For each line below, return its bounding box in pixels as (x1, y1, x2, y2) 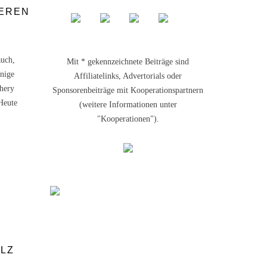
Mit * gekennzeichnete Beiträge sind (67, 57, 190, 66)
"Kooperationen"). (97, 114, 159, 123)
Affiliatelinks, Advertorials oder (74, 71, 182, 80)
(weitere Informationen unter (79, 100, 177, 109)
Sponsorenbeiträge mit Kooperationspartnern (52, 85, 204, 95)
